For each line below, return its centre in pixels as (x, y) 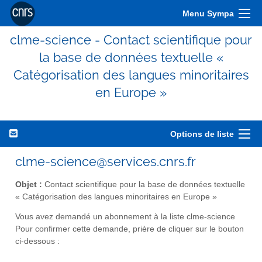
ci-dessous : (37, 242)
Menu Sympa (208, 13)
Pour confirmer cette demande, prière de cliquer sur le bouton (130, 229)
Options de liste (202, 134)
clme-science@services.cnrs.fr (106, 161)
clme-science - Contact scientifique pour (131, 40)
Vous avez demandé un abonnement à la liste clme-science (125, 217)
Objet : (29, 184)
